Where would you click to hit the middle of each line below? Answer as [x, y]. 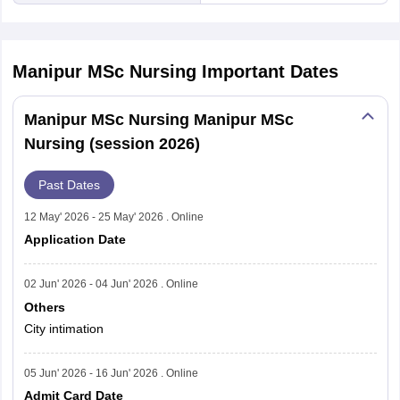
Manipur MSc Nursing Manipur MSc [158, 120]
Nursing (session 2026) [112, 144]
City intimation [63, 328]
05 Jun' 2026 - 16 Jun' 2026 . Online [111, 373]
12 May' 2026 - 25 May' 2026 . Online [113, 217]
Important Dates [270, 71]
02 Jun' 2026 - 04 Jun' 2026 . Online [111, 284]
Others [44, 307]
